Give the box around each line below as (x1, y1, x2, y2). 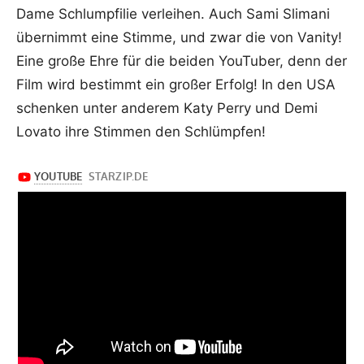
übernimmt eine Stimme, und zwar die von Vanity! (16, 29, 342, 46)
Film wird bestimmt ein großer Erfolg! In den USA (16, 76, 336, 93)
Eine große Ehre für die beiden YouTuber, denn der (16, 53, 347, 70)
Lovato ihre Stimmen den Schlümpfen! (16, 123, 266, 141)
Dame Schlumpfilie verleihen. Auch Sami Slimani (16, 6, 330, 23)
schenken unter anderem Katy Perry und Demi (16, 100, 318, 117)
